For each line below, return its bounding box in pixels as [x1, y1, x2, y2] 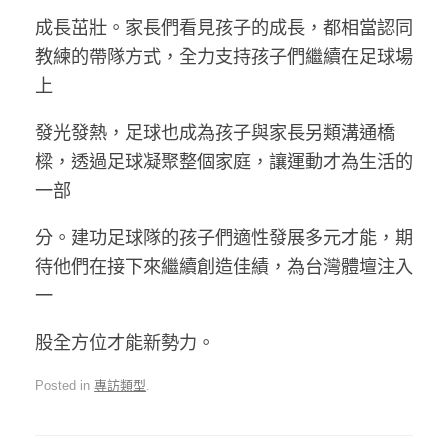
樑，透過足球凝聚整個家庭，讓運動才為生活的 [35, 146, 413, 173]
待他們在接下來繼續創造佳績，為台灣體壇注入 [35, 252, 413, 279]
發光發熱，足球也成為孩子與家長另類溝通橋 [35, 117, 395, 144]
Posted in [35, 377, 94, 393]
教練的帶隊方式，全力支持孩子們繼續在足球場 [35, 41, 413, 68]
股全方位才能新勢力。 [35, 328, 215, 355]
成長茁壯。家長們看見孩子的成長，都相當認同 [35, 12, 413, 39]
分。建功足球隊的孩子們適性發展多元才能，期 [35, 223, 413, 250]
